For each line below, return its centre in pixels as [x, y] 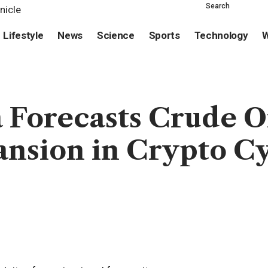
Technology [221, 36]
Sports [164, 36]
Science [116, 36]
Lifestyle [23, 36]
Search [217, 6]
